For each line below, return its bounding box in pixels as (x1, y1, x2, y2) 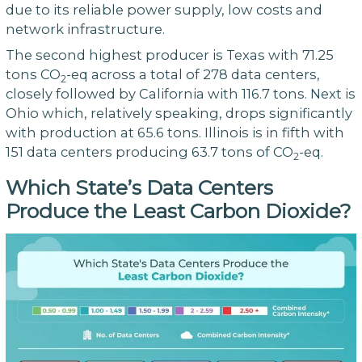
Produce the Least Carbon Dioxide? (5, 199, 351, 224)
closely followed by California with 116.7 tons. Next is (5, 86, 356, 103)
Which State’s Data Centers (5, 175, 273, 200)
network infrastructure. (5, 20, 165, 37)
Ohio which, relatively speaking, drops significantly (5, 105, 352, 122)
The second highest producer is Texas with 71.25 (5, 47, 334, 64)
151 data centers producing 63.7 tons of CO (5, 144, 293, 161)
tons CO (5, 66, 61, 83)
